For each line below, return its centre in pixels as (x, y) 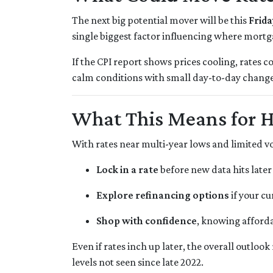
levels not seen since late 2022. (138, 262)
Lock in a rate (127, 170)
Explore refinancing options (163, 195)
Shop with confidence (147, 221)
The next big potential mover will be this (160, 20)
